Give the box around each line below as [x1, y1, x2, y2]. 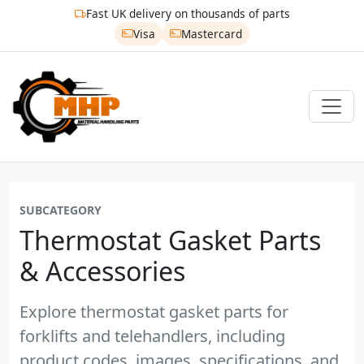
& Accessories [19, 253, 185, 288]
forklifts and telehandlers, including [19, 324, 285, 347]
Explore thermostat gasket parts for [19, 300, 288, 323]
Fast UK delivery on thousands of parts [85, 6, 290, 22]
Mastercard [180, 25, 242, 41]
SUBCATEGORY [19, 201, 102, 218]
